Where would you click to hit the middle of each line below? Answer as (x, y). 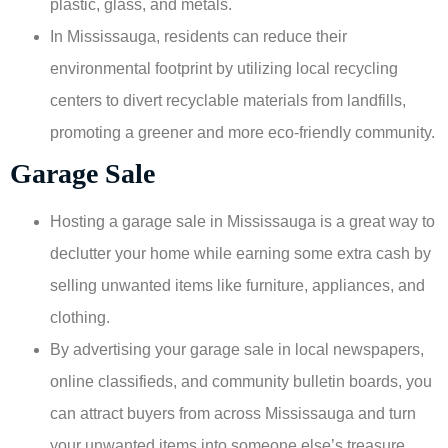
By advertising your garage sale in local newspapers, (237, 349)
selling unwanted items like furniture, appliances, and (237, 285)
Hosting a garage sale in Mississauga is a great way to (242, 221)
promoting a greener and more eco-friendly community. (242, 132)
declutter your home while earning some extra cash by (240, 253)
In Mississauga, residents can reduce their (198, 36)
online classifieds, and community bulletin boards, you (241, 381)
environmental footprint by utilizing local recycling (224, 68)
